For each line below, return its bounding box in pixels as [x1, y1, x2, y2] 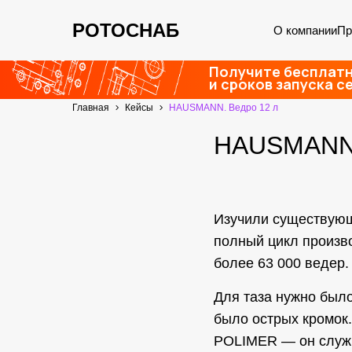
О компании [273, 23, 337, 37]
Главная [72, 102, 109, 113]
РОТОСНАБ [72, 20, 179, 41]
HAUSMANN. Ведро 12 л [169, 102, 278, 113]
